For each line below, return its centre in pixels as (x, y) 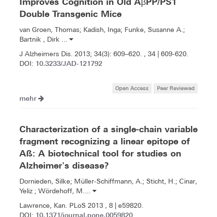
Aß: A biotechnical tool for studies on (100, 153)
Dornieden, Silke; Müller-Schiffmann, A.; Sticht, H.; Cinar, (108, 181)
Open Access (132, 88)
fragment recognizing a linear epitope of (105, 141)
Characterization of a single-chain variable (108, 129)
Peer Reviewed (176, 88)
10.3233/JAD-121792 (69, 63)
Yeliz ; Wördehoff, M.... (56, 191)
